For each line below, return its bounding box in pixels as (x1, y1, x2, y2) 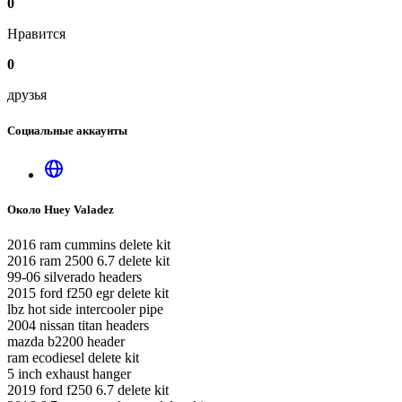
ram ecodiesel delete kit (7, 350, 139, 366)
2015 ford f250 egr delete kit (7, 285, 169, 301)
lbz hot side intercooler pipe (7, 301, 163, 318)
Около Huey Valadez (7, 202, 114, 216)
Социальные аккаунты (7, 123, 127, 137)
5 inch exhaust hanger (7, 366, 131, 382)
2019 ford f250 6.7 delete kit (7, 382, 169, 398)
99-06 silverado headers (7, 269, 142, 285)
